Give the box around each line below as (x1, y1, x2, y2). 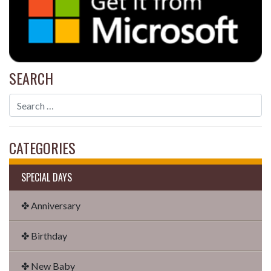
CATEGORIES (9, 137, 76, 159)
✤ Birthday (21, 230, 67, 242)
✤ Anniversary (21, 200, 80, 212)
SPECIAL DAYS (21, 170, 72, 185)
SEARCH (9, 67, 53, 90)
